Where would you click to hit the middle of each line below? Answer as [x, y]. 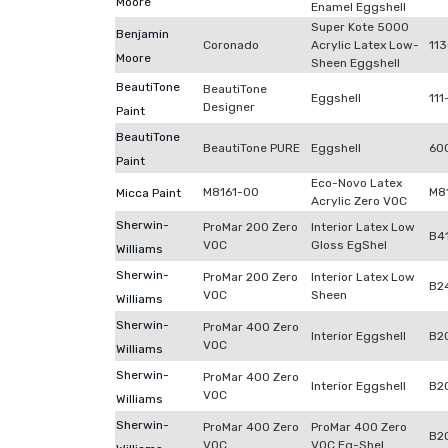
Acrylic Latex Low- [365, 45]
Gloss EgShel [349, 245]
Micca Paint [148, 193]
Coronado [231, 45]
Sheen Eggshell [355, 63]
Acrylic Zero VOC [359, 201]
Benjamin [142, 34]
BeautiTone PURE [251, 148]
